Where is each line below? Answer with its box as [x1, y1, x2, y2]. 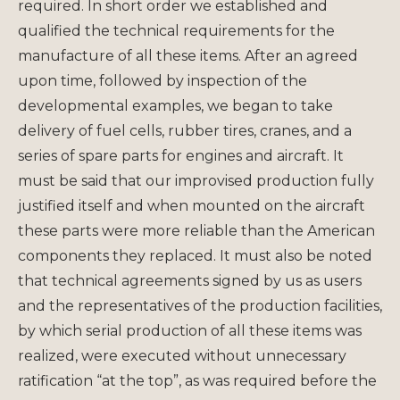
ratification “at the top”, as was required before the [18, 371, 377, 389]
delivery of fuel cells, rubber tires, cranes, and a [18, 121, 352, 139]
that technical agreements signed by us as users [18, 271, 362, 289]
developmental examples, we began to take [18, 96, 333, 114]
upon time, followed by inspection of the [18, 71, 307, 89]
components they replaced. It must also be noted [18, 246, 372, 264]
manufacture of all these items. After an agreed [18, 46, 358, 64]
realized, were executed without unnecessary [18, 346, 346, 364]
